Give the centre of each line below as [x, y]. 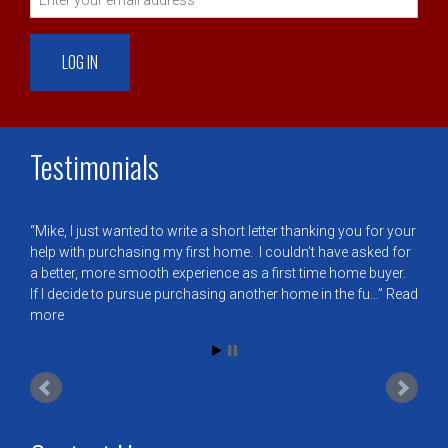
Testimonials [94, 167]
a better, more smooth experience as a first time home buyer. [219, 272]
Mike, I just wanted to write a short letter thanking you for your [225, 230]
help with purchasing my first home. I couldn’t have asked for [220, 251]
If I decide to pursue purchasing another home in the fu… [204, 293]
